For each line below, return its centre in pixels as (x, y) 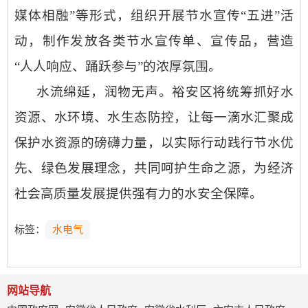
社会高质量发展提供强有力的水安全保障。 (139, 194)
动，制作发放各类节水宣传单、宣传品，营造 (154, 41)
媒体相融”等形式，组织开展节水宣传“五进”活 (154, 15)
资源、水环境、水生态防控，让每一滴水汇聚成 (154, 117)
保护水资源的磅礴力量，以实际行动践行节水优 (154, 143)
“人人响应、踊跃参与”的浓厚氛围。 (118, 66)
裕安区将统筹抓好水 (233, 92)
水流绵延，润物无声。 (104, 92)
